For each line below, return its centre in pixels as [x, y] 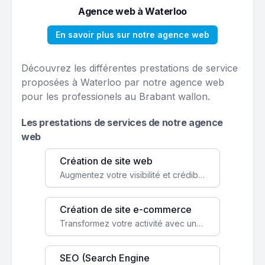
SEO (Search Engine [105, 258]
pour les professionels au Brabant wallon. [116, 96]
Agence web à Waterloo [132, 11]
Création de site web [106, 161]
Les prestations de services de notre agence [122, 122]
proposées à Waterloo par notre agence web [123, 82]
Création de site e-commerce [126, 209]
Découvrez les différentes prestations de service [130, 68]
